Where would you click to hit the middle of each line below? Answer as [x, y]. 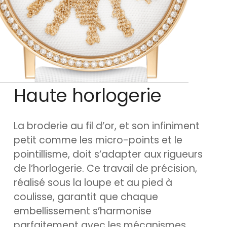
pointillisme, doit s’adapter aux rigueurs [108, 154]
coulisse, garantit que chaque [86, 197]
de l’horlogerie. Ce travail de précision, [105, 168]
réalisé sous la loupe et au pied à [93, 183]
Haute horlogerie [88, 96]
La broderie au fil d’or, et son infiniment [107, 126]
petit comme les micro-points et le [98, 140]
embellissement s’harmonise [83, 211]
